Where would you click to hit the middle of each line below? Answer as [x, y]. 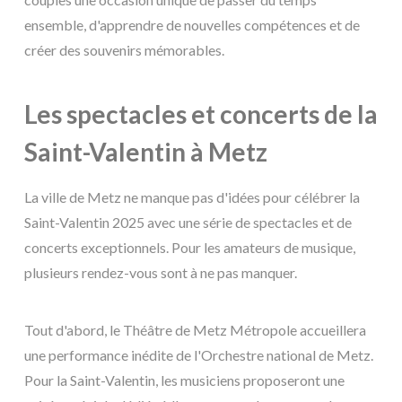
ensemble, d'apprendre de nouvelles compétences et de [192, 25]
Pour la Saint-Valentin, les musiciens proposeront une [184, 380]
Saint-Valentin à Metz [146, 152]
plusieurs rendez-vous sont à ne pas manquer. [161, 272]
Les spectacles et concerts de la [201, 114]
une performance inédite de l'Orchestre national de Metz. [199, 355]
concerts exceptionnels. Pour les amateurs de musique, [190, 247]
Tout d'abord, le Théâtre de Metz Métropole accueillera [195, 330]
